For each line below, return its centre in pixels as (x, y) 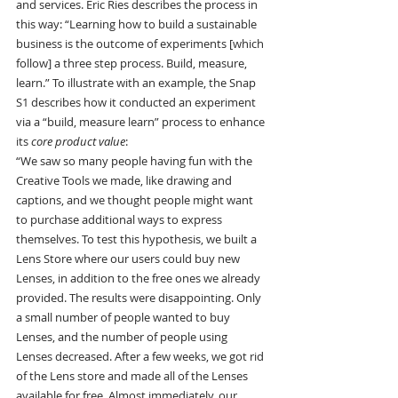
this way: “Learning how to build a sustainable (138, 24)
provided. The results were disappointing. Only (140, 298)
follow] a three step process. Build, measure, (133, 64)
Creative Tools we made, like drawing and (125, 181)
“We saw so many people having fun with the (135, 161)
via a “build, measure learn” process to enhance (142, 122)
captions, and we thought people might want (136, 200)
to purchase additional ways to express (120, 220)
